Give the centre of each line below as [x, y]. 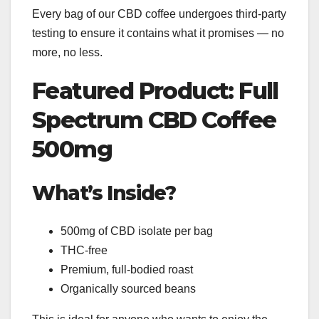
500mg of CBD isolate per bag [137, 231]
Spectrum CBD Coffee [154, 120]
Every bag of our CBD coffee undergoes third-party [159, 14]
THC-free [84, 251]
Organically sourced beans [128, 289]
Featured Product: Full [155, 91]
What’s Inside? [104, 193]
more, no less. [67, 53]
